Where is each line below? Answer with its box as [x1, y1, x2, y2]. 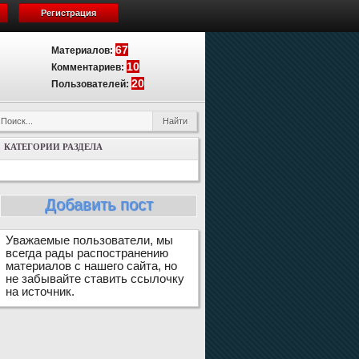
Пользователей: [51, 79, 131, 90]
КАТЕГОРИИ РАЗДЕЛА [4, 142, 103, 151]
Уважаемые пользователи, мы [6, 234, 173, 247]
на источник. [6, 285, 75, 298]
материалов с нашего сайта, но [6, 260, 177, 272]
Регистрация [41, 8, 96, 18]
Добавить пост [44, 196, 153, 213]
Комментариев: [51, 62, 127, 73]
